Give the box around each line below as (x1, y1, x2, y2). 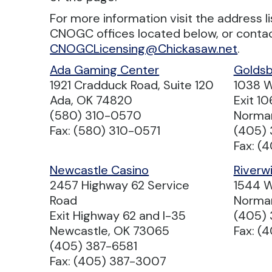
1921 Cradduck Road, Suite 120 (50, 77, 214, 93)
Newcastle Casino (50, 162, 149, 178)
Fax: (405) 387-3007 (50, 253, 167, 270)
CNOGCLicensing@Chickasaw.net (50, 41, 238, 57)
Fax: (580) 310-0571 (50, 123, 161, 139)
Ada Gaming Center (50, 62, 160, 78)
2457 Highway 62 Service (50, 177, 190, 194)
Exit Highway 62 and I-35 (50, 208, 186, 224)
